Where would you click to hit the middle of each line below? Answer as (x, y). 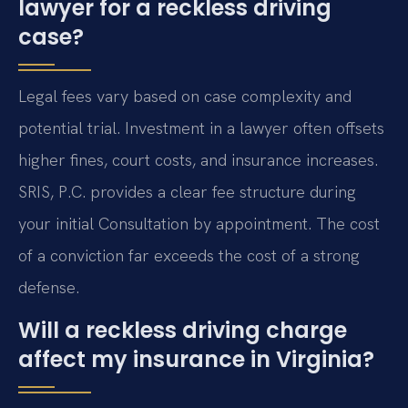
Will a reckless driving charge (183, 331)
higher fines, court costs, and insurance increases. (198, 159)
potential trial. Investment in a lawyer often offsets (201, 127)
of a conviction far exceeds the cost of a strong (189, 255)
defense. (49, 287)
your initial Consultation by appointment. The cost (199, 223)
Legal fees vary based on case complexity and (185, 96)
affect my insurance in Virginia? (196, 360)
